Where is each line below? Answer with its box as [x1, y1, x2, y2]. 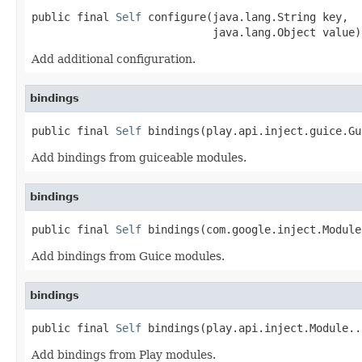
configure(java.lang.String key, [141, 10, 348, 23]
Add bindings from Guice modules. [32, 249, 225, 263]
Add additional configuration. [32, 52, 196, 65]
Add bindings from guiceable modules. [32, 150, 246, 164]
